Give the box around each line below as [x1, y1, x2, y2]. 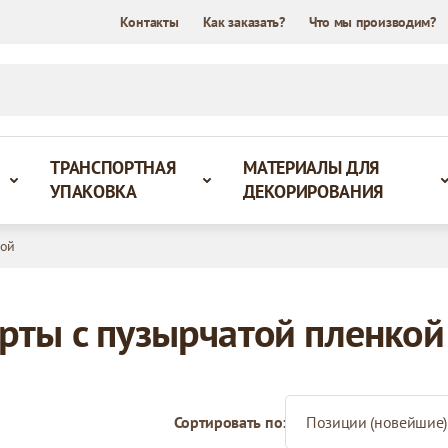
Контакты [119, 13, 179, 31]
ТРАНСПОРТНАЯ [50, 156, 176, 179]
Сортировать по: [173, 412, 286, 432]
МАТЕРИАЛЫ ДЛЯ [243, 156, 380, 179]
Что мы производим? [308, 13, 436, 31]
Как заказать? [202, 13, 285, 31]
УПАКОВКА [50, 180, 137, 203]
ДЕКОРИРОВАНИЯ [243, 180, 384, 203]
